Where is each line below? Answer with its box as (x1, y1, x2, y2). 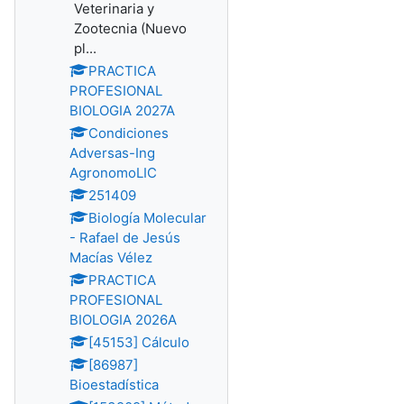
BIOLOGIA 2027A (69, 102, 175, 119)
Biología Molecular (88, 209, 207, 226)
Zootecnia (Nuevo (74, 20, 187, 37)
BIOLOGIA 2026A (69, 311, 177, 328)
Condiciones (88, 124, 169, 142)
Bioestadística (69, 376, 159, 393)
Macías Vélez (69, 249, 152, 266)
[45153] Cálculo (88, 334, 189, 351)
